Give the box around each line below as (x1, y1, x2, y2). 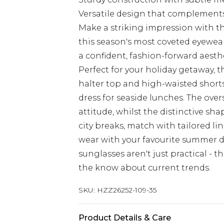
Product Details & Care (78, 213, 171, 222)
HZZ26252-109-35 (97, 185, 156, 194)
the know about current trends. (78, 163, 210, 172)
